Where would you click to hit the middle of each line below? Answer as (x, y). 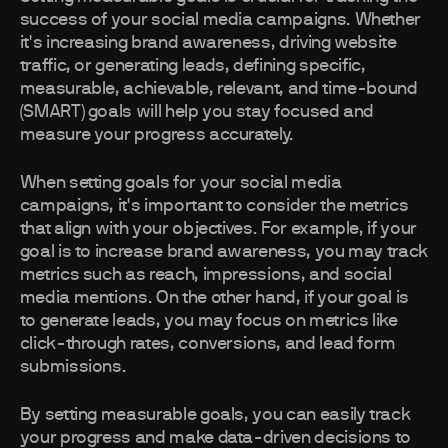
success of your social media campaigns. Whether (220, 20)
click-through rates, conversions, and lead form (208, 344)
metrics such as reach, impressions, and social (205, 275)
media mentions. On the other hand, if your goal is (214, 298)
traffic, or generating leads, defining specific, (192, 66)
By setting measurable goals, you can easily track (215, 415)
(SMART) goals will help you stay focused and (197, 112)
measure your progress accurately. (156, 135)
